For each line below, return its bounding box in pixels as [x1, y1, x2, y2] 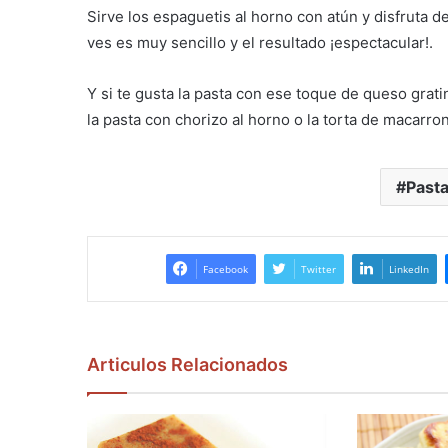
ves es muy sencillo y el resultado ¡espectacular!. [87, 33, 433, 53]
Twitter [300, 262, 336, 277]
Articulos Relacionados [87, 354, 288, 376]
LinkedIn [388, 262, 429, 277]
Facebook [202, 262, 248, 277]
